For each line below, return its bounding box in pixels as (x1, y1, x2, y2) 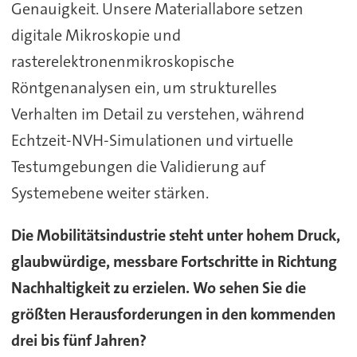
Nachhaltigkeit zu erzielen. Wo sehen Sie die (10, 277, 306, 299)
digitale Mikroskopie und (10, 25, 181, 46)
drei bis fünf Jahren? (10, 330, 147, 351)
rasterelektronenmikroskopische (10, 51, 234, 73)
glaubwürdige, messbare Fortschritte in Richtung (10, 251, 337, 273)
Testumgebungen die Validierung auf (10, 156, 265, 178)
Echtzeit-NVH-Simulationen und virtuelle (10, 130, 293, 151)
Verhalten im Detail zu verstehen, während (10, 104, 304, 125)
